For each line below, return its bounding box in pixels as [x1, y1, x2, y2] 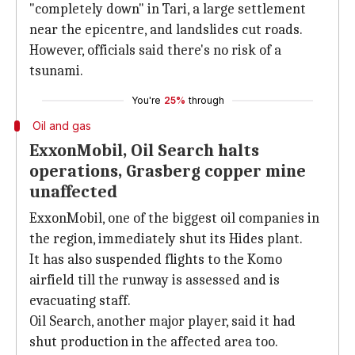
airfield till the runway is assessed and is [29, 272, 280, 288]
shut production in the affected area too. [29, 334, 278, 350]
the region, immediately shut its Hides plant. [29, 231, 303, 247]
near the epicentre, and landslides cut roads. [29, 21, 303, 38]
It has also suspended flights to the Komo [29, 251, 282, 268]
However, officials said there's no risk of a [29, 42, 281, 59]
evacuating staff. [29, 292, 131, 309]
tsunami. [29, 63, 83, 79]
